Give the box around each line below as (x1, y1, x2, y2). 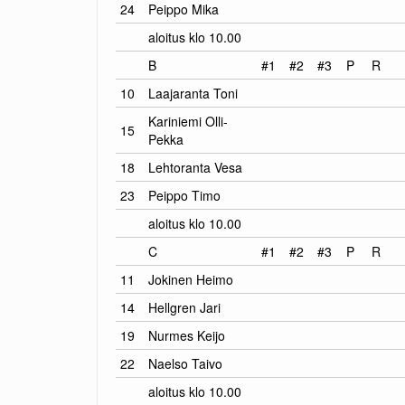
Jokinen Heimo (148, 269, 233, 288)
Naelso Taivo (148, 353, 222, 372)
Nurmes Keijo (148, 325, 225, 344)
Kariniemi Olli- (148, 111, 228, 130)
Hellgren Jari (148, 297, 221, 316)
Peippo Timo (148, 185, 221, 204)
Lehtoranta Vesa (148, 157, 242, 176)
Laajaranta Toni (148, 83, 238, 102)
